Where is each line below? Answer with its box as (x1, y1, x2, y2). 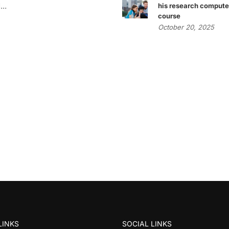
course (157, 12, 180, 20)
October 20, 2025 (157, 23, 214, 31)
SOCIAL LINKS (122, 219, 172, 228)
